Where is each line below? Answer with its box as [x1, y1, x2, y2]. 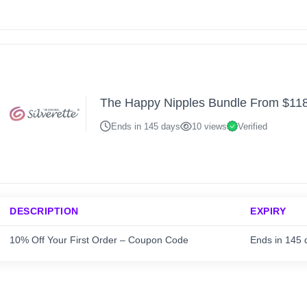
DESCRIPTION [10, 206, 79, 217]
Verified [238, 121, 268, 132]
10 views [192, 121, 228, 132]
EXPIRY [250, 206, 286, 217]
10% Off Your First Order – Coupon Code [10, 234, 189, 245]
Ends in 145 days [111, 121, 181, 132]
